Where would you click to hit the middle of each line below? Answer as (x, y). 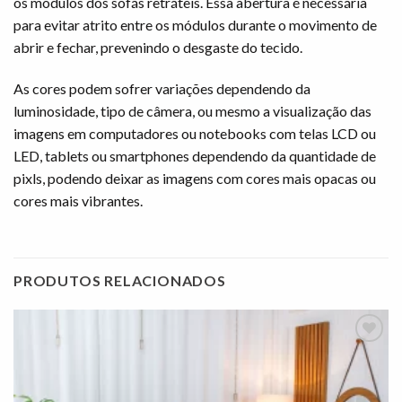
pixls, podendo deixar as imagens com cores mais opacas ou (195, 179)
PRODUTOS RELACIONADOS (120, 280)
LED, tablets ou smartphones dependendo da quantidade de (195, 156)
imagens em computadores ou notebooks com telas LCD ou (195, 134)
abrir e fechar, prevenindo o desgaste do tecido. (158, 48)
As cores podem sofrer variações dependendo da (162, 89)
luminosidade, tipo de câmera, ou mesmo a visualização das (192, 111)
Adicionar (357, 386)
